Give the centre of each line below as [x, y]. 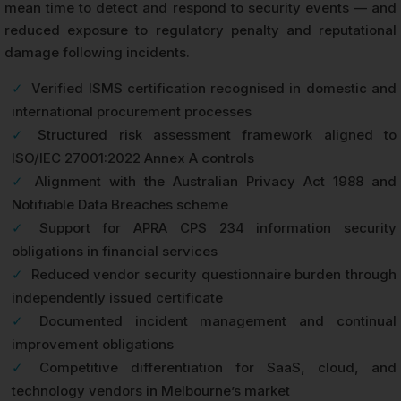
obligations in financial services [115, 252]
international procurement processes [132, 112]
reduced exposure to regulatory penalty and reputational [200, 30]
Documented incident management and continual [218, 321]
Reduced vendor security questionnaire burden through [214, 275]
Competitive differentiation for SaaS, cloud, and [218, 368]
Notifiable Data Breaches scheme [120, 205]
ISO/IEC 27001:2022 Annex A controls [133, 158]
